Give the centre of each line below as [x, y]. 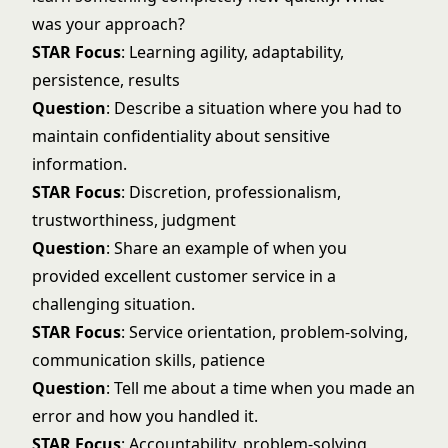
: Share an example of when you [226, 248]
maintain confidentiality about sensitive [181, 136]
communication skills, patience [148, 360]
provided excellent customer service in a [184, 276]
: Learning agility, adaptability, [232, 52]
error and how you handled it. [145, 416]
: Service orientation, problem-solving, [264, 332]
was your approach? [108, 24]
